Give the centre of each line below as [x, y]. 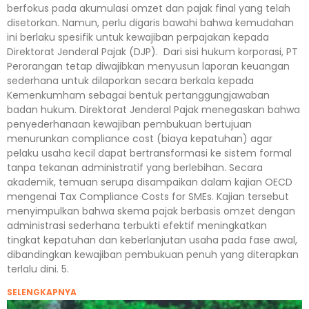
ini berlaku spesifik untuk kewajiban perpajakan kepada [138, 37]
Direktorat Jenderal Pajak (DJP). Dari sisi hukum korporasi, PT [152, 51]
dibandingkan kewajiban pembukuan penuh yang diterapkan [153, 254]
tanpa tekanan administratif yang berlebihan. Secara [135, 167]
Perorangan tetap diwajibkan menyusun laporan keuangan [148, 66]
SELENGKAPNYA [42, 292]
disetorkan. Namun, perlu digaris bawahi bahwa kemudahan [150, 22]
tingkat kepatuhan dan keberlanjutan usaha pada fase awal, [152, 240]
